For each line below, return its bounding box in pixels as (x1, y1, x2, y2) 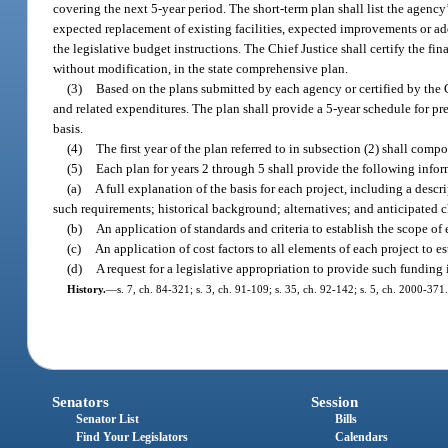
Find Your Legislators (76, 430, 189, 445)
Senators (52, 394, 110, 411)
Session (310, 394, 358, 411)
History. (66, 282, 106, 295)
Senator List (76, 412, 140, 427)
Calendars (334, 430, 388, 445)
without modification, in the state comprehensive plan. (53, 60, 349, 76)
